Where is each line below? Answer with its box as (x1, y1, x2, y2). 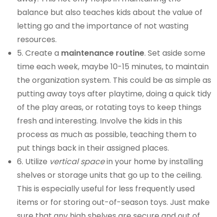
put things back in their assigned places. (17, 142, 170, 154)
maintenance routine (61, 47, 145, 59)
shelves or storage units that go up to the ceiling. (17, 170, 202, 181)
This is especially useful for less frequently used (17, 183, 195, 195)
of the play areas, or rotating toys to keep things (17, 102, 202, 113)
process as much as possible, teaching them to (17, 129, 197, 140)
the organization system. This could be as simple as (17, 75, 212, 86)
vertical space (49, 156, 105, 168)
